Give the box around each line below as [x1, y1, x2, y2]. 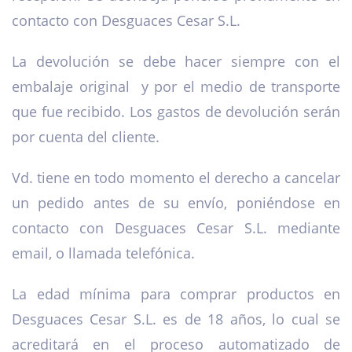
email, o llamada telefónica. [12, 244, 195, 263]
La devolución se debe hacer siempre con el [12, 52, 340, 71]
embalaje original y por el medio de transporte [12, 77, 340, 97]
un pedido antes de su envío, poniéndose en [12, 193, 340, 213]
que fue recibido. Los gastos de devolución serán [12, 102, 340, 122]
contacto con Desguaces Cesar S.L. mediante [12, 218, 340, 238]
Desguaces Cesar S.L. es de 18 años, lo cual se [12, 310, 340, 329]
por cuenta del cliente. [12, 127, 159, 147]
